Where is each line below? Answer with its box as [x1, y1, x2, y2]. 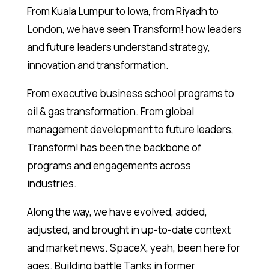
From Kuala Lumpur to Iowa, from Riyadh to [26, 4, 219, 18]
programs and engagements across [26, 158, 191, 172]
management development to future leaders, [26, 122, 234, 136]
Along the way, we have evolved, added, [26, 204, 207, 219]
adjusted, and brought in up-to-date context [26, 222, 231, 237]
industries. [26, 176, 77, 190]
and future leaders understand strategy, [26, 40, 210, 54]
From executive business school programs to [26, 86, 234, 100]
